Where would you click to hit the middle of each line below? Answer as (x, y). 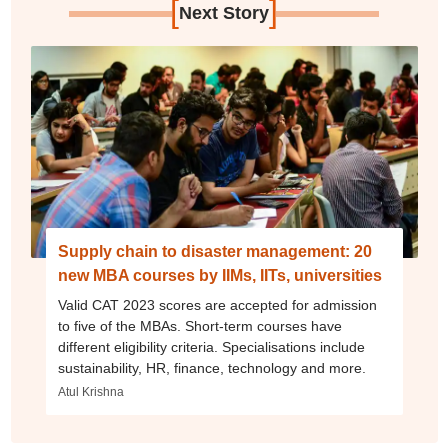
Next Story (223, 13)
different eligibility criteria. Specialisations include (211, 347)
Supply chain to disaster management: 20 (214, 252)
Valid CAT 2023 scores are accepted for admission (217, 305)
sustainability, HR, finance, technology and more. (211, 368)
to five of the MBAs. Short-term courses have (199, 326)
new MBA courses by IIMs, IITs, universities (219, 276)
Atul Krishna (90, 392)
